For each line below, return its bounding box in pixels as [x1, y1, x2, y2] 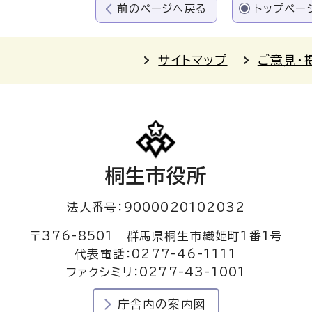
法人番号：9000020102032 [66, 201, 246, 213]
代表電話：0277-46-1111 [75, 247, 237, 260]
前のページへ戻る [117, 3, 207, 14]
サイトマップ [158, 54, 228, 66]
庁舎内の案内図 [117, 297, 207, 310]
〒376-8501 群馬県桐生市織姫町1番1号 [29, 229, 283, 242]
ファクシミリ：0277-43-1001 [65, 265, 247, 278]
